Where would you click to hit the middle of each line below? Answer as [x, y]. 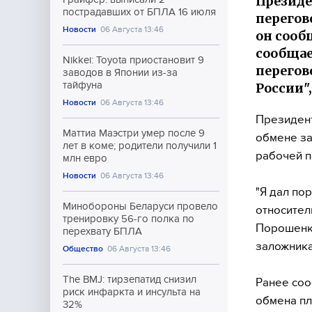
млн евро [85, 158]
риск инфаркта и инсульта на [132, 292]
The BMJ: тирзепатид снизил [130, 279]
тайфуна [83, 85]
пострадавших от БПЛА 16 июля [139, 12]
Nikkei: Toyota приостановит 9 [133, 60]
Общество [83, 249]
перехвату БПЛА [102, 231]
